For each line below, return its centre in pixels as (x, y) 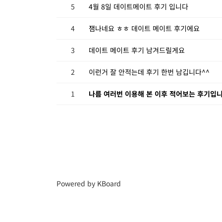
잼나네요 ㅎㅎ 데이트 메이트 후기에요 (144, 28)
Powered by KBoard (89, 184)
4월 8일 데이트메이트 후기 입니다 (139, 6)
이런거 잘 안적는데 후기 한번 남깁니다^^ (149, 72)
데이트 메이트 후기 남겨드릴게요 (137, 50)
